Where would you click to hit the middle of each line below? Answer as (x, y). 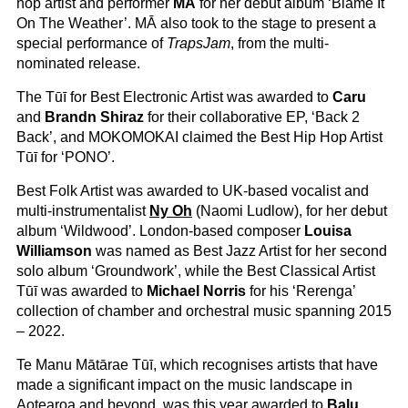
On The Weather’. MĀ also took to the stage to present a (196, 23)
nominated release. (78, 63)
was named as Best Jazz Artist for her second (240, 251)
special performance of (92, 43)
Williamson (54, 251)
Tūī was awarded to (82, 291)
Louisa (328, 231)
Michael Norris (196, 291)
